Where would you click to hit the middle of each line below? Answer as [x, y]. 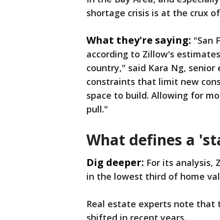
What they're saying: [139, 40]
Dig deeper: [115, 163]
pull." [98, 109]
